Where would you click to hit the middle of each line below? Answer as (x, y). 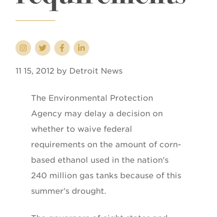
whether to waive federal (82, 129)
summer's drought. (69, 191)
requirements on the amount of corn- (106, 144)
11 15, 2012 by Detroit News (69, 71)
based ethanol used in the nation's (100, 160)
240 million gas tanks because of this (106, 175)
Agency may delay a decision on (97, 113)
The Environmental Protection (92, 98)
